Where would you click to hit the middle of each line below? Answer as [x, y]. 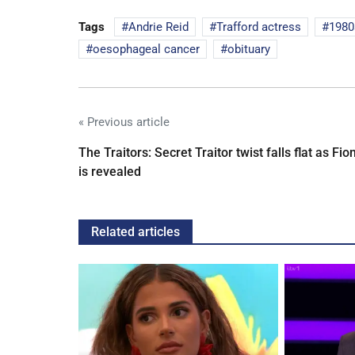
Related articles [136, 232]
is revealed [110, 172]
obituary [249, 50]
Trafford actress [259, 27]
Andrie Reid [158, 27]
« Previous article [124, 122]
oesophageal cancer [146, 50]
